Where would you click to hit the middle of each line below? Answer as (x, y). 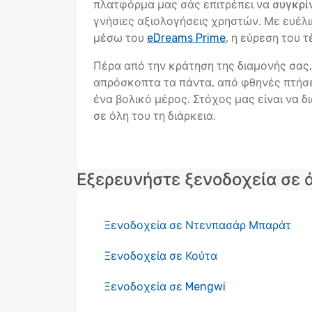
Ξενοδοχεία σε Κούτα (161, 256)
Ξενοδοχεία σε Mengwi (165, 287)
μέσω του (120, 38)
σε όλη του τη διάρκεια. (155, 116)
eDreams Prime (186, 38)
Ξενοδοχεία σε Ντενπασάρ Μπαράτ (198, 225)
